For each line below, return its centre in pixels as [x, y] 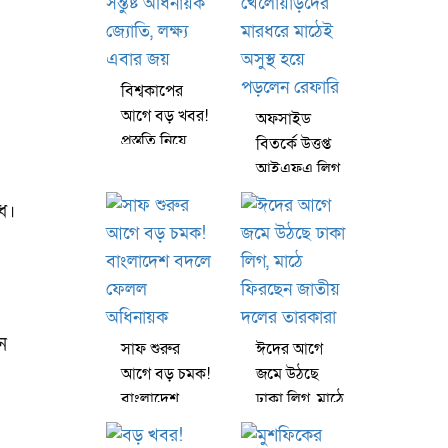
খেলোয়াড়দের [295, 194]
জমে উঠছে [287, 374]
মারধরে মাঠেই [298, 219]
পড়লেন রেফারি [300, 269]
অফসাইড [283, 119]
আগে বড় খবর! [164, 116]
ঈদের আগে [289, 349]
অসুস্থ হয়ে [284, 244]
